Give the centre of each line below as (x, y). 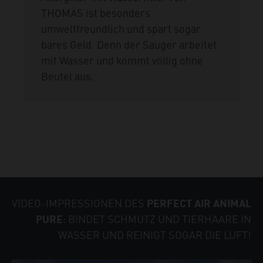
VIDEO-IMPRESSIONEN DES (78, 203)
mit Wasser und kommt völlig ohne (122, 60)
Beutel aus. (68, 76)
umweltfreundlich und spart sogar (121, 29)
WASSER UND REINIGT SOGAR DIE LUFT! (155, 235)
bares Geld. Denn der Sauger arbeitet (129, 45)
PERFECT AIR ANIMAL (199, 203)
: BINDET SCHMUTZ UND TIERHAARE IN (157, 219)
